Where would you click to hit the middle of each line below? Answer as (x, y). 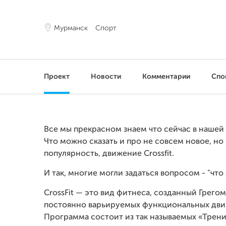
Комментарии (166, 77)
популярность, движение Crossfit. (109, 154)
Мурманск (71, 28)
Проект (57, 77)
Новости (106, 77)
